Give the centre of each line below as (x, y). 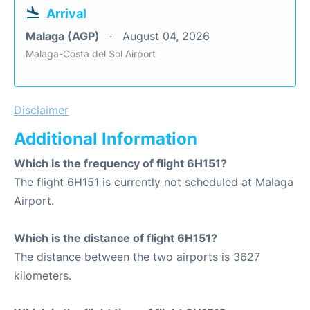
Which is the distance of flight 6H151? (116, 238)
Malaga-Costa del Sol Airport (91, 54)
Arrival (66, 13)
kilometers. (43, 275)
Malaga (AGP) (64, 36)
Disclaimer (41, 110)
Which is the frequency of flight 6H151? (120, 163)
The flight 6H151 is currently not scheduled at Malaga (154, 182)
